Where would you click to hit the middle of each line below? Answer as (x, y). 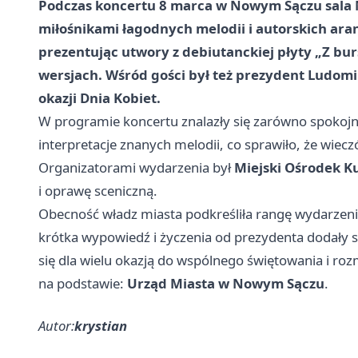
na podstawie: (83, 283)
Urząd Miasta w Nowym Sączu (226, 283)
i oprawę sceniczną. (98, 190)
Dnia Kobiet (118, 97)
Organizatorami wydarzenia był (136, 167)
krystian (101, 325)
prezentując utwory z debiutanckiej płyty (177, 51)
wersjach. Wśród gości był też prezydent (173, 74)
